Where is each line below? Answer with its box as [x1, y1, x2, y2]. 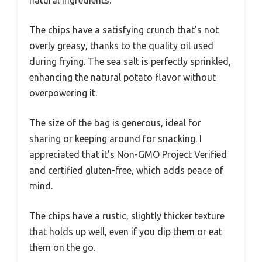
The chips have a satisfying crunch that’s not [29, 24, 219, 35]
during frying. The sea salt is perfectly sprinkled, [29, 56, 231, 67]
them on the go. [29, 242, 95, 253]
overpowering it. [29, 87, 97, 98]
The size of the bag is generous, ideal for [29, 117, 201, 128]
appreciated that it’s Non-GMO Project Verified [29, 149, 227, 160]
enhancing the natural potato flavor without [29, 71, 216, 82]
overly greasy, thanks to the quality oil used [29, 40, 213, 51]
